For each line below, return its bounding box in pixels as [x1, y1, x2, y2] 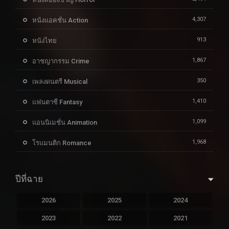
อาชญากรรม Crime [32, 57, 89, 65]
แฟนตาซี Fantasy [32, 98, 82, 106]
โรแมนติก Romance [32, 139, 91, 147]
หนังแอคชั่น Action [32, 16, 88, 25]
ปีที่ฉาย [15, 174, 43, 185]
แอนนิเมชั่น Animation [32, 119, 97, 127]
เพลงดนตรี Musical [32, 78, 87, 86]
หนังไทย [32, 37, 57, 45]
